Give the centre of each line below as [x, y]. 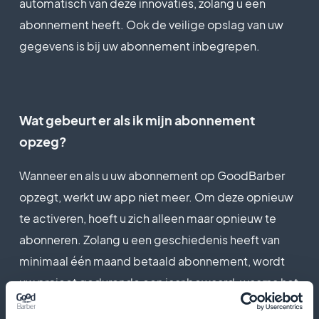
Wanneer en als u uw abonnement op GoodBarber [152, 175]
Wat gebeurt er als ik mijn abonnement [137, 120]
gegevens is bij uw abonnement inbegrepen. [139, 46]
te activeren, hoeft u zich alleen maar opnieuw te [147, 218]
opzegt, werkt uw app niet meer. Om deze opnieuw [156, 197]
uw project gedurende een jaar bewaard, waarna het [158, 282]
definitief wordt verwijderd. [92, 303]
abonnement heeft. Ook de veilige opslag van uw [151, 24]
